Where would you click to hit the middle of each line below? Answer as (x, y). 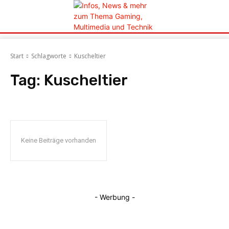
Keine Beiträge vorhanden (59, 140)
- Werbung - (114, 197)
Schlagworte (49, 56)
